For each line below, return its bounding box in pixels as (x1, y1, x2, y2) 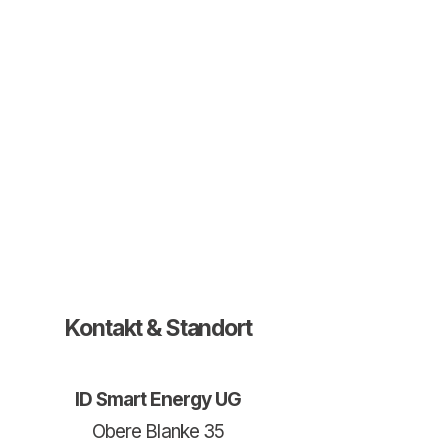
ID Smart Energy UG (74, 388, 242, 411)
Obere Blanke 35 (92, 420, 224, 443)
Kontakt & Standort (64, 314, 252, 342)
